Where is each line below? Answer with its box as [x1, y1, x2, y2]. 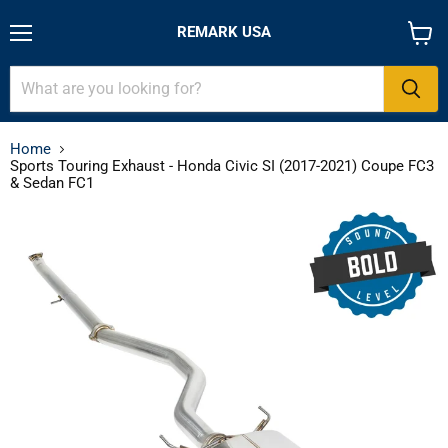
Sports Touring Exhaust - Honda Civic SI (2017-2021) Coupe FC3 [10, 156, 434, 175]
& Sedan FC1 [10, 173, 94, 192]
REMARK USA [177, 23, 271, 41]
